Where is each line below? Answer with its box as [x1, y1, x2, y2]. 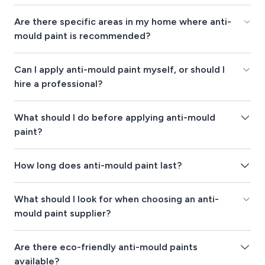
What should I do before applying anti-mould [14, 112, 215, 124]
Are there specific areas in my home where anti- [14, 16, 231, 28]
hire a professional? [14, 78, 102, 90]
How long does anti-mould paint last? [14, 160, 182, 172]
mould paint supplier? [14, 208, 111, 219]
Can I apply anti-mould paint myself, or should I [14, 64, 225, 76]
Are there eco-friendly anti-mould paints [14, 241, 198, 253]
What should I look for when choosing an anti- [14, 193, 219, 205]
